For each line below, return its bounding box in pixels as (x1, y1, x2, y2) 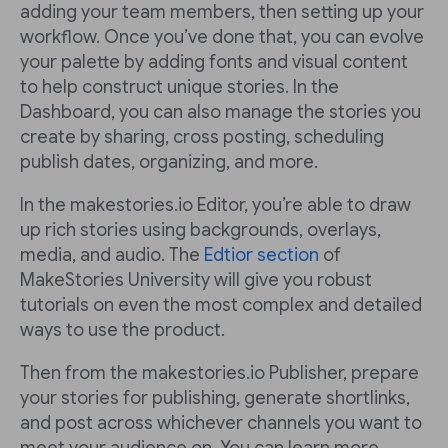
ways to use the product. (20, 319, 225, 342)
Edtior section (204, 244, 319, 267)
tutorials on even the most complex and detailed (20, 294, 422, 317)
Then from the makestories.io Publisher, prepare (20, 362, 419, 385)
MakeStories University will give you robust (20, 269, 372, 292)
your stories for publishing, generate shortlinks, (20, 387, 410, 410)
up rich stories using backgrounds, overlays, (20, 219, 381, 242)
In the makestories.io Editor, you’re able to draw (20, 194, 411, 217)
